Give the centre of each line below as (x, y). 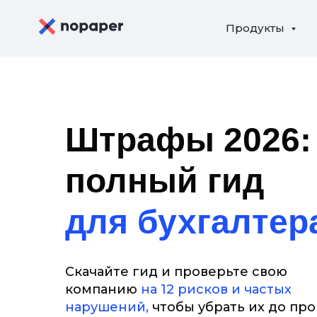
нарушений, (107, 307)
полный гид (165, 181)
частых (268, 289)
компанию (103, 289)
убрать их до (242, 307)
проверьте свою (231, 272)
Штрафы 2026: (188, 140)
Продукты (256, 28)
